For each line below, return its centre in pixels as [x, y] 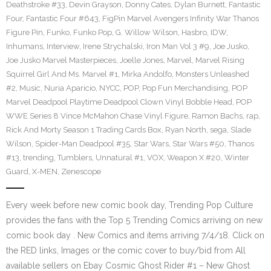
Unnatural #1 [119, 158]
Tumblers [75, 158]
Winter [237, 158]
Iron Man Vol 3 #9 [178, 46]
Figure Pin [24, 32]
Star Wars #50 [198, 144]
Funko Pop [93, 32]
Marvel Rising [220, 60]
